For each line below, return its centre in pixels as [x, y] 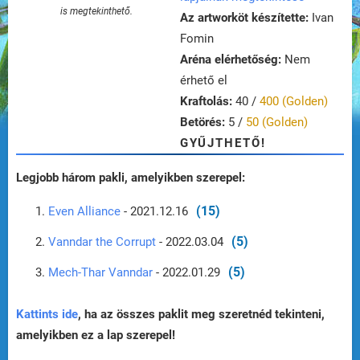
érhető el [204, 81]
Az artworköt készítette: [244, 18]
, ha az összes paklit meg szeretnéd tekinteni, [201, 315]
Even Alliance [84, 212]
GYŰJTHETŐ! [223, 143]
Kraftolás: [206, 102]
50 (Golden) [277, 123]
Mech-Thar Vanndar [100, 273]
